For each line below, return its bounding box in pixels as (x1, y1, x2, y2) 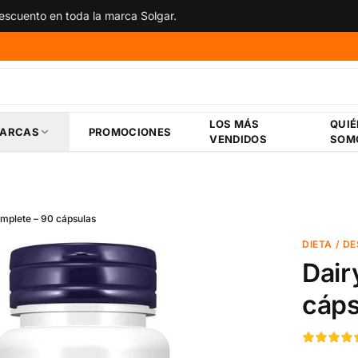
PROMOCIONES (88, 125, 172, 138)
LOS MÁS (209, 117, 260, 130)
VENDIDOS (209, 133, 268, 145)
